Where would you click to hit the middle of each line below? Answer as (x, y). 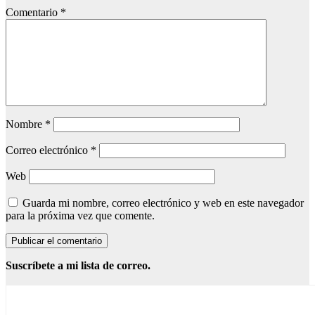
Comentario (33, 13)
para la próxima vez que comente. (80, 216)
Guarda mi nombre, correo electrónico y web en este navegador (163, 203)
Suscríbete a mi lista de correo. (78, 266)
